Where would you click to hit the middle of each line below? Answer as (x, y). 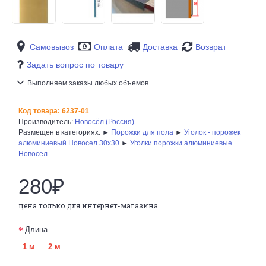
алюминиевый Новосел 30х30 (69, 143)
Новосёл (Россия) (104, 121)
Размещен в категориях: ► (65, 132)
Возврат (211, 47)
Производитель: (47, 121)
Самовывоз (52, 47)
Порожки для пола (142, 132)
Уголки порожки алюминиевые (181, 143)
